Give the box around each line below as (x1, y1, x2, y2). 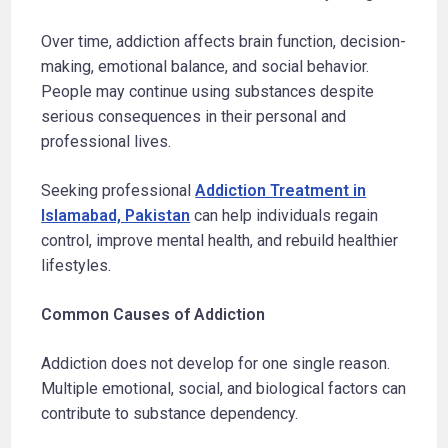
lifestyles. (41, 255, 112, 275)
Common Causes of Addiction (41, 304, 266, 324)
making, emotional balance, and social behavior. (41, 56, 370, 76)
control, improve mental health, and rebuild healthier (41, 230, 399, 250)
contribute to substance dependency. (41, 403, 299, 423)
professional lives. (41, 131, 172, 151)
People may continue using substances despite (41, 81, 375, 101)
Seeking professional (41, 180, 196, 200)
